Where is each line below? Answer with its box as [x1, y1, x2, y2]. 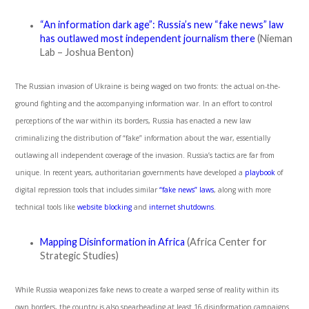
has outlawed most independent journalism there [40, 32, 256, 45]
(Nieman [255, 32, 293, 45]
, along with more [214, 185, 272, 195]
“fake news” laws [159, 185, 215, 195]
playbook [245, 168, 276, 178]
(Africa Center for [185, 236, 268, 248]
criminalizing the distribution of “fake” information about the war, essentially [15, 133, 271, 143]
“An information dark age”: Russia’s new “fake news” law [40, 19, 284, 31]
